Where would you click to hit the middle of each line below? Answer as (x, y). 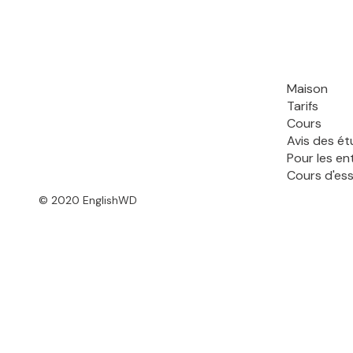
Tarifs (303, 106)
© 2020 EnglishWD (88, 200)
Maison (308, 89)
